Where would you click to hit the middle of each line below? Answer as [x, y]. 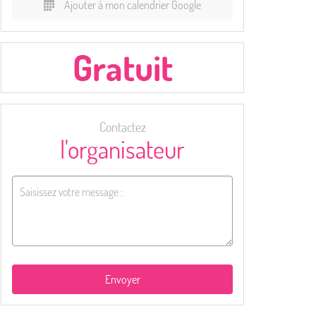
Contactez [122, 127]
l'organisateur [122, 149]
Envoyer [122, 279]
